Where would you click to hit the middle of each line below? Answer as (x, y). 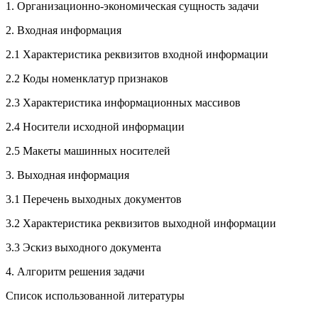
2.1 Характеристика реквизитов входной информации (137, 54)
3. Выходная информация (67, 175)
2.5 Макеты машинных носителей (88, 151)
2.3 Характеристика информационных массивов (123, 103)
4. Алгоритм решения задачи (75, 272)
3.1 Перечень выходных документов (94, 199)
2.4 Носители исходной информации (95, 127)
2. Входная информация (64, 30)
